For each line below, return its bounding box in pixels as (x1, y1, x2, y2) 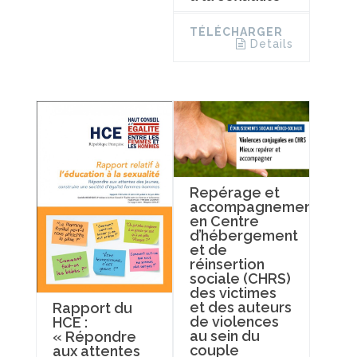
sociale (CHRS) (189, 270, 291, 288)
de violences (189, 313, 279, 331)
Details (249, 37, 293, 51)
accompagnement (189, 198, 318, 216)
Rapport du (53, 299, 132, 316)
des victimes (189, 284, 277, 302)
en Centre (189, 213, 259, 230)
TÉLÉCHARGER (189, 25, 283, 39)
